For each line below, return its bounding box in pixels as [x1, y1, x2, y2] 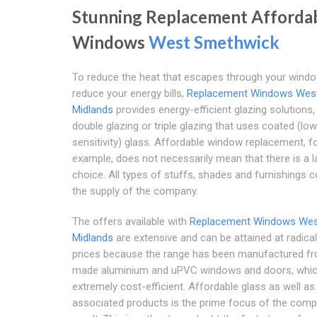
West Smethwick [149, 32, 279, 53]
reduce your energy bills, [72, 87, 187, 100]
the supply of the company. [72, 185, 198, 198]
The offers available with [72, 215, 190, 229]
